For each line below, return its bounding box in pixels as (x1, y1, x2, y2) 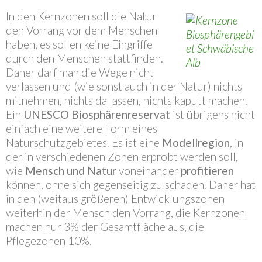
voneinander (116, 164, 181, 177)
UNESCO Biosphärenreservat (23, 108, 170, 121)
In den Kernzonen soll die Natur (6, 9, 157, 23)
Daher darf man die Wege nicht (6, 65, 154, 79)
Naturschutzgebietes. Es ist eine (6, 136, 162, 149)
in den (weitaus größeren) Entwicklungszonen (6, 192, 225, 205)
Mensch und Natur (25, 164, 116, 177)
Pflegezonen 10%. (6, 234, 92, 247)
